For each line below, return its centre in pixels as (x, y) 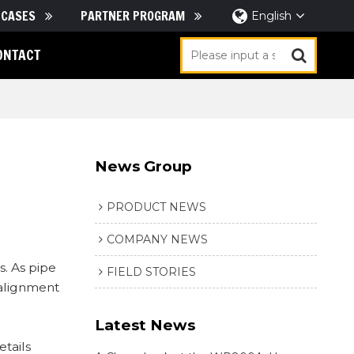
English (272, 16)
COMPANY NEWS (157, 239)
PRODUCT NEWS (156, 207)
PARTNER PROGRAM (132, 16)
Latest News (145, 326)
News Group (143, 166)
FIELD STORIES (151, 271)
